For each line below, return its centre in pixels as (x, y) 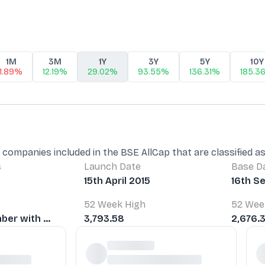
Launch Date (112, 166)
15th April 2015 (117, 180)
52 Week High (115, 204)
